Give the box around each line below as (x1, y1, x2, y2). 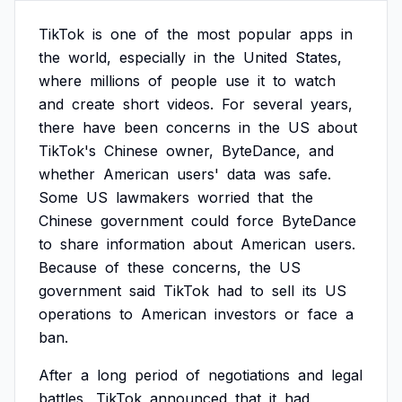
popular (238, 25, 292, 43)
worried (197, 188, 249, 206)
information (107, 235, 185, 253)
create (72, 95, 115, 113)
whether (39, 165, 95, 183)
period (135, 366, 178, 384)
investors (214, 305, 276, 323)
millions (90, 72, 140, 90)
